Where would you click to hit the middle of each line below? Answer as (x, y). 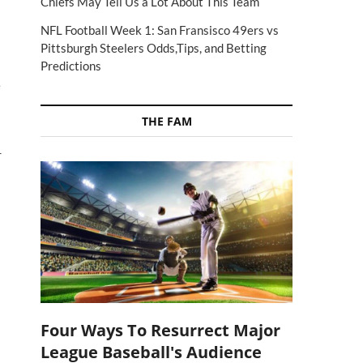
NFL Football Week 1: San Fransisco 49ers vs (160, 30)
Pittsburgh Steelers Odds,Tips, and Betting (154, 48)
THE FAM (167, 121)
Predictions (71, 66)
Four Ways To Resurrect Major (160, 330)
